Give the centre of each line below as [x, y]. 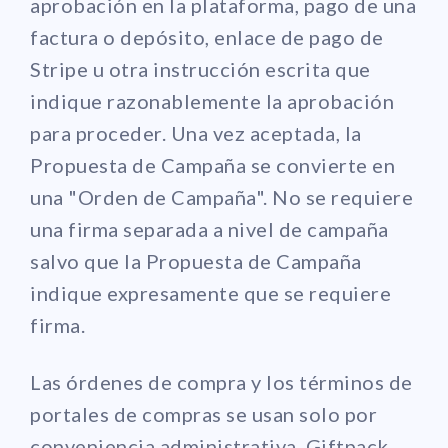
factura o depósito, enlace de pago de [207, 36]
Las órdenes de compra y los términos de [221, 381]
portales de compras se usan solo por [203, 413]
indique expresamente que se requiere [210, 292]
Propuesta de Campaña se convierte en [212, 164]
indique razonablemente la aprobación [212, 100]
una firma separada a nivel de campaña [209, 228]
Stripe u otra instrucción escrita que [200, 68]
